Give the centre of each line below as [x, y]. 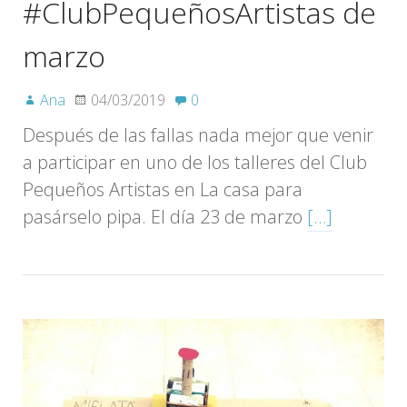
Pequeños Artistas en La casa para [163, 189]
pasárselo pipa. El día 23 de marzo [165, 216]
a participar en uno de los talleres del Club [195, 162]
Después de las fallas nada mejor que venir [198, 134]
